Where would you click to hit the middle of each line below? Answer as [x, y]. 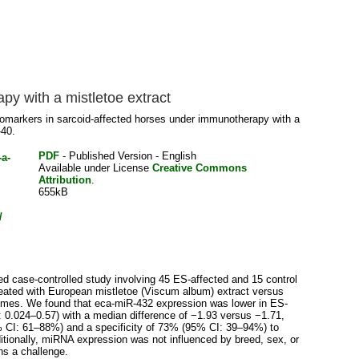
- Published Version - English [127, 156]
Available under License [95, 168]
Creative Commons [199, 168]
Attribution [65, 180]
